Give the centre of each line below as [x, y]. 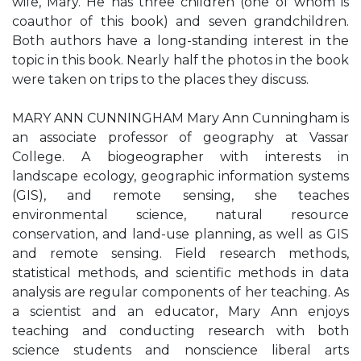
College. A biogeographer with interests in [180, 157]
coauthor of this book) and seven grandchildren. [180, 21]
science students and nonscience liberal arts [180, 350]
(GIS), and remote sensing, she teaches [180, 195]
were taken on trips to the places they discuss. [160, 79]
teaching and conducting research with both [180, 331]
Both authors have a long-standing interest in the [180, 41]
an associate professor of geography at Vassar [180, 137]
